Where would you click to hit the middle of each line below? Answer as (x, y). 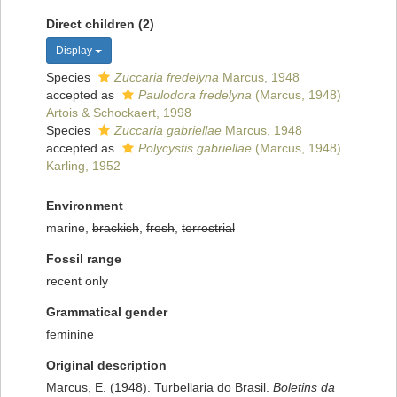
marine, (69, 228)
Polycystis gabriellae (195, 148)
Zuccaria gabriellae (168, 131)
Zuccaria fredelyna (167, 78)
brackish (116, 228)
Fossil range (84, 259)
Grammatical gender (107, 312)
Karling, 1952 (83, 166)
